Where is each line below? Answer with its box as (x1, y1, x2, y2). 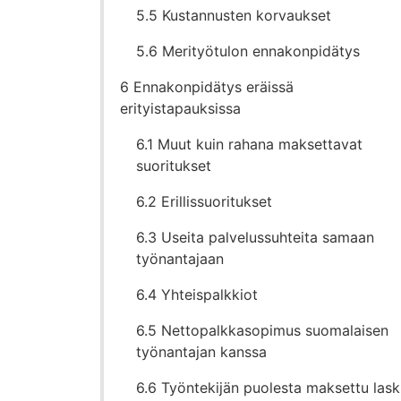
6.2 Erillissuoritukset (136, 192, 273, 211)
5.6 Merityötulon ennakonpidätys (136, 42, 361, 61)
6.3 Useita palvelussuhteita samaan (136, 228, 375, 247)
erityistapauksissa (120, 99, 242, 118)
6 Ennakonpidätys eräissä (120, 78, 294, 97)
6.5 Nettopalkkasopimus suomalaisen (136, 321, 389, 340)
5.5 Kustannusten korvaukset (136, 6, 332, 25)
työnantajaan (136, 250, 225, 269)
